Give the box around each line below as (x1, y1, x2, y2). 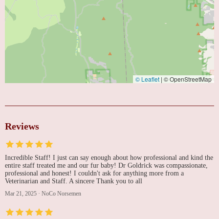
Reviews (5, 121, 39, 132)
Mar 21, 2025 (5, 190, 37, 197)
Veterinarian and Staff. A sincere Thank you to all (5, 177, 142, 185)
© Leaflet (135, 75, 159, 84)
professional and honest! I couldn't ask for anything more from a (5, 170, 184, 177)
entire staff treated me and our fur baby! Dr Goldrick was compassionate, (5, 162, 208, 170)
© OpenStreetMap (162, 75, 212, 84)
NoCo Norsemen (42, 190, 81, 197)
